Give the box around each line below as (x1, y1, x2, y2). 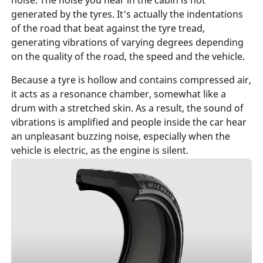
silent (161, 143, 186, 157)
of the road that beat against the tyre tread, (11, 21, 205, 35)
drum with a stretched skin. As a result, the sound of (11, 101, 244, 114)
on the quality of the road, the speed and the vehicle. (11, 49, 245, 63)
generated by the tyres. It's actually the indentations (11, 7, 243, 21)
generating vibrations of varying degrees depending (11, 35, 244, 49)
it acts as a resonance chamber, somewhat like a (11, 87, 226, 100)
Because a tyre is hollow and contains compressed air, (11, 73, 251, 86)
